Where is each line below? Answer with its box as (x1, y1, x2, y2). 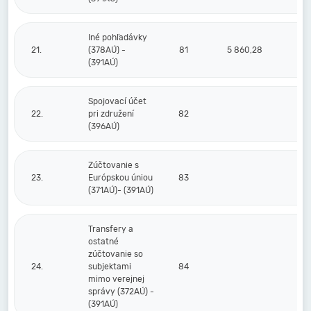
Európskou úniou (88, 173, 153, 183)
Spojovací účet (88, 96, 146, 106)
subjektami (88, 262, 131, 271)
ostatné (88, 237, 119, 246)
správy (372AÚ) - (88, 287, 154, 296)
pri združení (88, 109, 134, 119)
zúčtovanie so (88, 249, 143, 259)
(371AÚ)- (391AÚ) (88, 185, 153, 195)
